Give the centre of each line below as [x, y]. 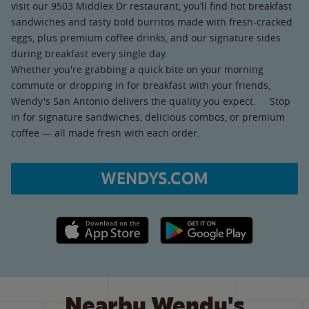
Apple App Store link [102, 223]
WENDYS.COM [154, 178]
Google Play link [196, 223]
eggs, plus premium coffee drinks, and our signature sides [146, 37]
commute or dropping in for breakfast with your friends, [141, 85]
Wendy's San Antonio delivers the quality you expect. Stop [151, 101]
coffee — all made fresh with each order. [106, 132]
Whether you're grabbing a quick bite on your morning [137, 69]
